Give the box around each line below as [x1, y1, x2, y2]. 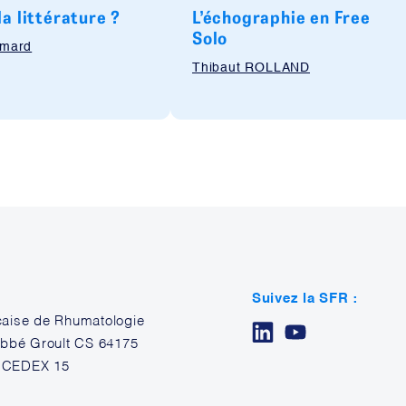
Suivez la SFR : [251, 292, 359, 305]
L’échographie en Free [192, 5, 371, 28]
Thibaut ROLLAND [192, 62, 310, 74]
